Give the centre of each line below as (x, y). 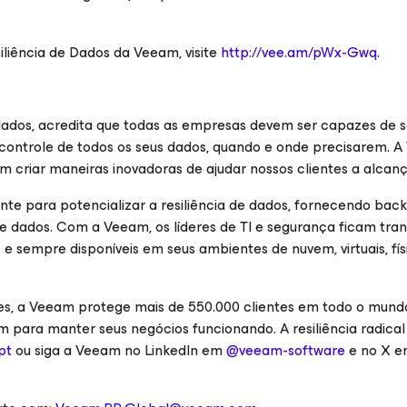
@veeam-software (286, 350)
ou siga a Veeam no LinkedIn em (119, 350)
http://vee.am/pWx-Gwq (299, 52)
